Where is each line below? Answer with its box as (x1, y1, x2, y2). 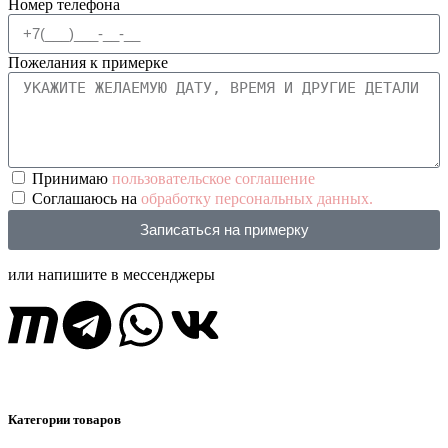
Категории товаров (8, 411, 121, 427)
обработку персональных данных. (141, 189, 373, 207)
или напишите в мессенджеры (8, 265, 215, 283)
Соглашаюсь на (32, 189, 141, 207)
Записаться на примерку (139, 221, 309, 239)
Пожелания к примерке (8, 53, 168, 71)
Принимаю (32, 169, 112, 187)
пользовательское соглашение (112, 169, 315, 187)
